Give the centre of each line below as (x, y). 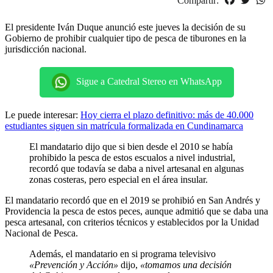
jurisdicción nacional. (46, 49)
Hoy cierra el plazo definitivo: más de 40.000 (167, 115)
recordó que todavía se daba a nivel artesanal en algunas (136, 169)
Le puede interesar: (43, 115)
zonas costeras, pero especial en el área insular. (119, 180)
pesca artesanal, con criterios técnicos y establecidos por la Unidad (132, 222)
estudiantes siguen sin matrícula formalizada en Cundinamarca (124, 126)
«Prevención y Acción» (74, 265)
